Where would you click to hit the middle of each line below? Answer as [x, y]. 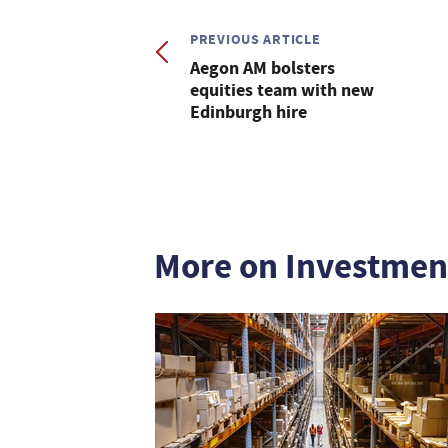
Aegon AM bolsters [262, 68]
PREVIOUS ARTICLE [255, 39]
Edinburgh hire [248, 112]
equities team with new [282, 90]
